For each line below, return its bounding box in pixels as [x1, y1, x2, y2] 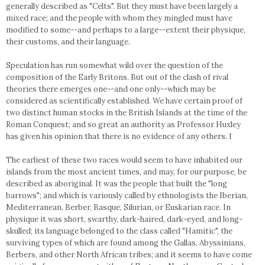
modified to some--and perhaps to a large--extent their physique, [6, 25, 245, 35]
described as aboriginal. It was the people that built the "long [6, 179, 227, 189]
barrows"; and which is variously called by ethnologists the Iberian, [6, 190, 248, 201]
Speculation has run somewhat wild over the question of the [6, 60, 223, 70]
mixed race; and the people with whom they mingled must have [6, 13, 232, 23]
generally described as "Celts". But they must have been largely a [6, 1, 238, 11]
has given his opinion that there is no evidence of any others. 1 [6, 131, 232, 141]
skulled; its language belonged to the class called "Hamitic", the [6, 226, 232, 236]
